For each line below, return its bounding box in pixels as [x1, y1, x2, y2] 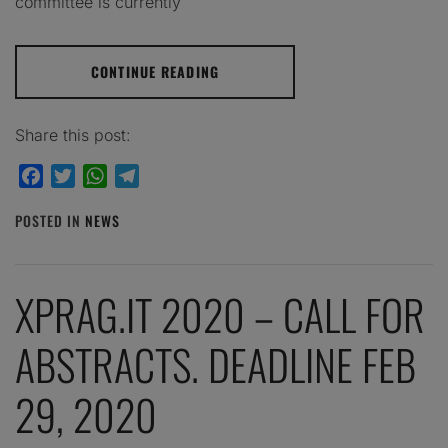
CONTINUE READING [91, 61, 219, 82]
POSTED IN [15, 210, 85, 231]
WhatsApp [107, 166, 184, 186]
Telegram [139, 166, 209, 186]
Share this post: [15, 125, 131, 145]
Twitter [75, 166, 126, 186]
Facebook [43, 166, 115, 186]
